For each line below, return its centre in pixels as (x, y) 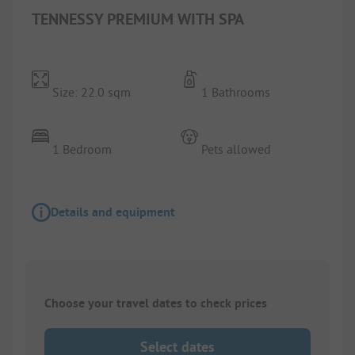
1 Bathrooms (236, 92)
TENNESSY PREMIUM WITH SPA (138, 19)
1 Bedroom (82, 149)
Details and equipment (113, 212)
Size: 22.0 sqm (92, 92)
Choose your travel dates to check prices (156, 303)
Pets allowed (237, 149)
